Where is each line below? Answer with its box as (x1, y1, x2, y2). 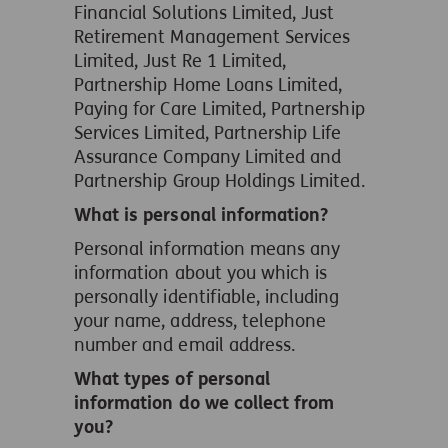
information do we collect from (74, 392, 335, 414)
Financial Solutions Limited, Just (74, 2, 335, 24)
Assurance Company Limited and (74, 146, 342, 168)
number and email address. (74, 334, 311, 356)
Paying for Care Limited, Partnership (74, 98, 365, 120)
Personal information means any (74, 238, 341, 260)
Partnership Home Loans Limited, (74, 74, 343, 96)
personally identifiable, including (74, 286, 340, 308)
